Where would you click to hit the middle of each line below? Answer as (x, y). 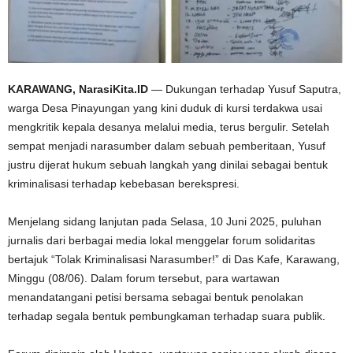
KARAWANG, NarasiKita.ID (78, 89)
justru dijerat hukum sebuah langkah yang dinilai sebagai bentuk (168, 164)
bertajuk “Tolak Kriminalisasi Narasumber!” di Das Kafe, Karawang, (174, 259)
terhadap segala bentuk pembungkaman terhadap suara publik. (167, 316)
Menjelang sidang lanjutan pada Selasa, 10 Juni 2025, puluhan (165, 221)
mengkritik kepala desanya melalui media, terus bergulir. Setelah (169, 126)
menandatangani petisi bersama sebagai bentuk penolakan (156, 297)
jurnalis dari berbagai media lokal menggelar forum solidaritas (162, 240)
